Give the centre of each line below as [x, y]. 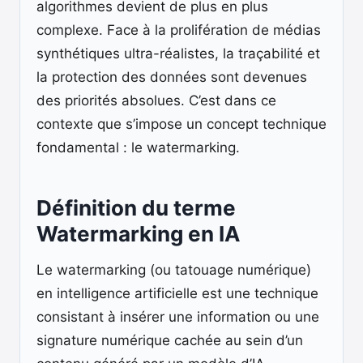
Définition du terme [136, 208]
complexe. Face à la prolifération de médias [179, 30]
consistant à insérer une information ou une [178, 317]
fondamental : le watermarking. [138, 147]
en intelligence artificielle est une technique [177, 293]
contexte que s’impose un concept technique [181, 124]
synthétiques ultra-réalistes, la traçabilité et [178, 53]
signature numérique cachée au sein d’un [170, 340]
